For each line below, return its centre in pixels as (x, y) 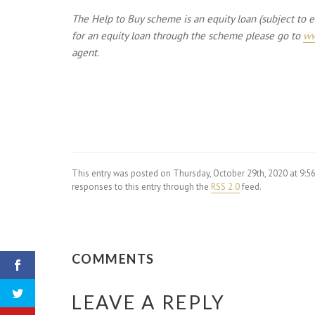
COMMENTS (113, 259)
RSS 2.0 (225, 187)
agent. (85, 52)
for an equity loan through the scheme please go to (187, 36)
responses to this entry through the (141, 187)
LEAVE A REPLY (149, 302)
